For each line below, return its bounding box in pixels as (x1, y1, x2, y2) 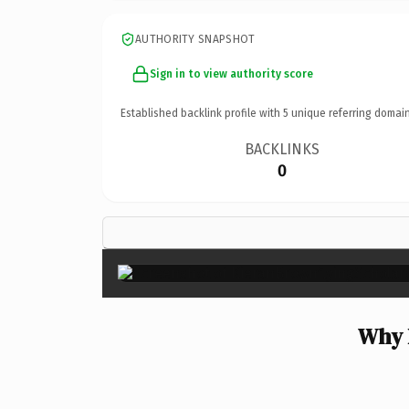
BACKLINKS (245, 140, 320, 158)
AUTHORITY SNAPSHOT (135, 32, 256, 46)
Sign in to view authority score (150, 67, 313, 80)
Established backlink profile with (121, 106, 283, 120)
